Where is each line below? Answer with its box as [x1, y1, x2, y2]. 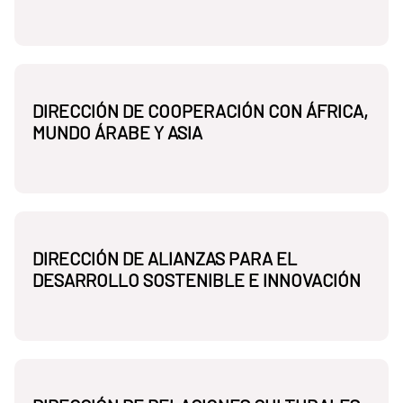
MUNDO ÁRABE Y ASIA [32, 121, 202, 144]
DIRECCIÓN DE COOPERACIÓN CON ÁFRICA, [32, 100, 368, 122]
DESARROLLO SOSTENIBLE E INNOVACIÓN [32, 269, 361, 291]
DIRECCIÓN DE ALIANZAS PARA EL [32, 247, 297, 270]
